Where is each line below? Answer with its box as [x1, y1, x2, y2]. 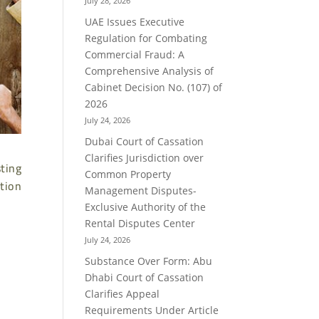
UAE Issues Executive [85, 14, 185, 28]
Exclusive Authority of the [85, 199, 206, 214]
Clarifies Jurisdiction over [85, 150, 204, 164]
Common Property [85, 167, 172, 181]
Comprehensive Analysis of [85, 63, 214, 78]
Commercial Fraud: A [85, 47, 185, 61]
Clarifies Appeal [85, 286, 160, 300]
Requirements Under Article [85, 303, 219, 317]
